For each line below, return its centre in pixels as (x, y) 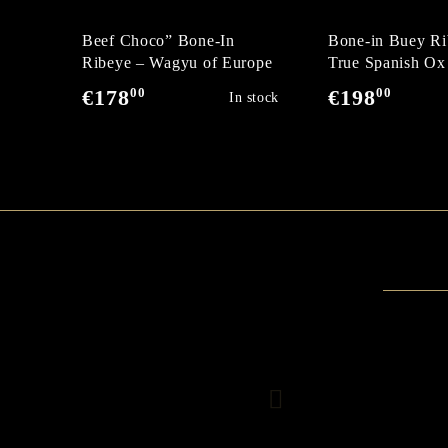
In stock (253, 97)
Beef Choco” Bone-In (158, 40)
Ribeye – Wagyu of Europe (177, 62)
